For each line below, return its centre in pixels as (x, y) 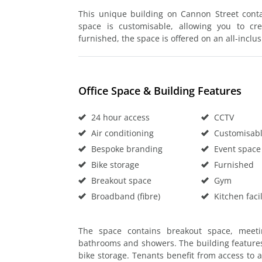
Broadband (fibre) (125, 196)
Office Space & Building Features (160, 90)
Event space (236, 149)
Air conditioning (121, 133)
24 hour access (119, 117)
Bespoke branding (126, 149)
